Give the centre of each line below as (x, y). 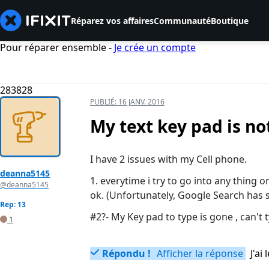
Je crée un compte (155, 47)
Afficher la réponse (199, 254)
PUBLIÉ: (104, 102)
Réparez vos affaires (112, 20)
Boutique (230, 20)
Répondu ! (126, 254)
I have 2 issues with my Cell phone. (168, 159)
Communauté (182, 20)
